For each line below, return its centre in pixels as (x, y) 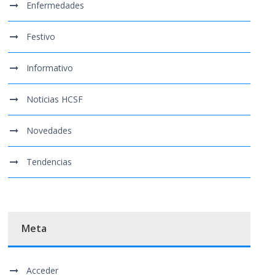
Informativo (50, 68)
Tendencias (49, 162)
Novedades (49, 131)
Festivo (41, 37)
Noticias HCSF (55, 99)
